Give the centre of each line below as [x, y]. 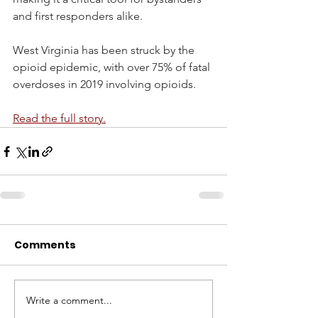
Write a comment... [69, 300]
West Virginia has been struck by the [105, 50]
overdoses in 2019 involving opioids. [104, 84]
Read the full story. [59, 119]
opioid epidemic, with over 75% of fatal [113, 67]
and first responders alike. [81, 16]
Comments [45, 245]
